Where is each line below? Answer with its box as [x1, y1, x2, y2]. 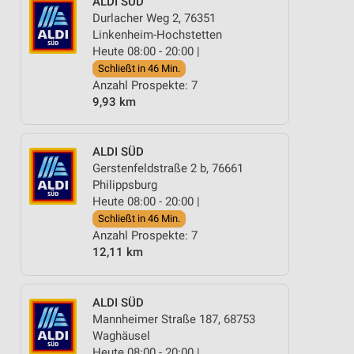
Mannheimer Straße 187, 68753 [92, 311, 255, 326]
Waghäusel [92, 328, 150, 343]
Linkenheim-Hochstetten [92, 27, 222, 42]
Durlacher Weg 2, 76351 [92, 10, 216, 25]
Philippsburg [92, 178, 157, 192]
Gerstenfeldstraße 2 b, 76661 [92, 161, 243, 175]
